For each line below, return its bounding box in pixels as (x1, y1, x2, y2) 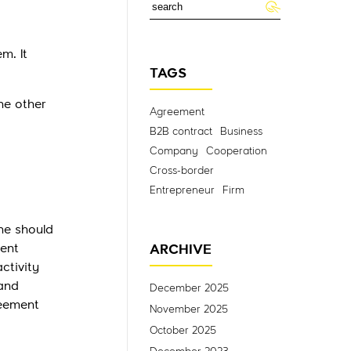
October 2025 (149, 325, 216, 336)
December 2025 (149, 283, 229, 294)
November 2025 (149, 304, 228, 315)
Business (219, 126, 262, 137)
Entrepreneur (149, 185, 215, 196)
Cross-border (149, 165, 214, 176)
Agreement (149, 107, 204, 118)
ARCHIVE (149, 244, 212, 257)
